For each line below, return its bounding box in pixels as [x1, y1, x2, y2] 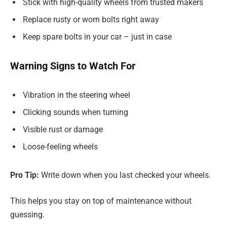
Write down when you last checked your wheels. [39, 170, 211, 180]
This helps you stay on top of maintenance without [10, 196, 192, 206]
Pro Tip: [10, 170, 39, 180]
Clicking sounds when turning [23, 107, 128, 117]
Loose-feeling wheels [23, 141, 98, 152]
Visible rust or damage [23, 124, 103, 134]
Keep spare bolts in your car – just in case [23, 32, 172, 42]
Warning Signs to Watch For [10, 60, 135, 72]
